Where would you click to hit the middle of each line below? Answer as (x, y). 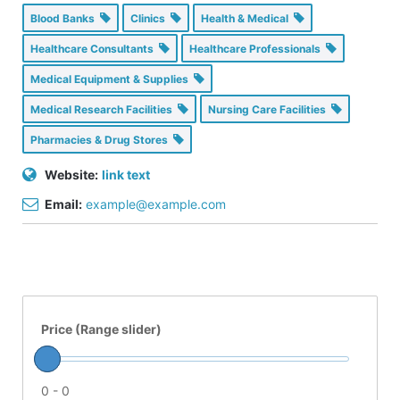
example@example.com (156, 204)
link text (126, 174)
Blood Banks (65, 18)
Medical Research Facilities (104, 109)
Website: (71, 174)
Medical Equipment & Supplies (112, 79)
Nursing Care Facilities (270, 109)
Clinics (150, 18)
